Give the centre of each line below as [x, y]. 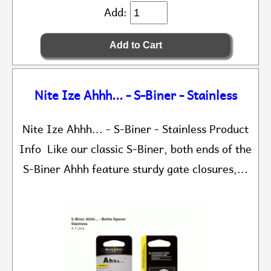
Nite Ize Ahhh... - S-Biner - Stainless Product [135, 129]
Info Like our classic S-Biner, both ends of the [135, 149]
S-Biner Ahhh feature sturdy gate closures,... [135, 169]
